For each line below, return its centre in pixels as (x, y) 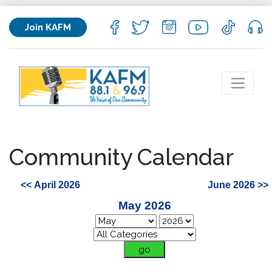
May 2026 (144, 206)
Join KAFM (48, 27)
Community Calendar (121, 157)
